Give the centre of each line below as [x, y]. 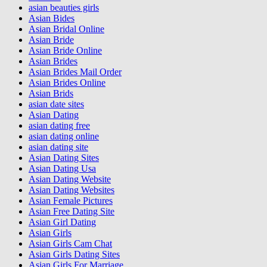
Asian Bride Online [65, 51]
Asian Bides [52, 18]
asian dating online [64, 136]
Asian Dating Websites [72, 190]
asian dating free [59, 126]
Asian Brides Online [67, 83]
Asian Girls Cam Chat [70, 244]
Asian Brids [51, 94]
